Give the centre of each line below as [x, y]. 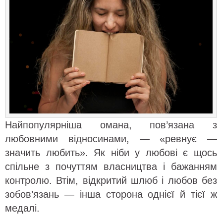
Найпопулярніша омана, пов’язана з [111, 125]
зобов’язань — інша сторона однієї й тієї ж [111, 194]
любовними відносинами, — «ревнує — [111, 139]
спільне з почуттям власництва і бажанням [111, 167]
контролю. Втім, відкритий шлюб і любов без [111, 181]
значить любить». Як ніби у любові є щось [111, 153]
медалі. [22, 208]
